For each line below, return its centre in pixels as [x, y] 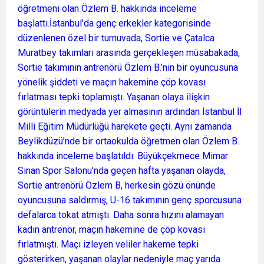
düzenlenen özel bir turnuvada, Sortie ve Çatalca [116, 38]
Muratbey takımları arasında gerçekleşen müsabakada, [129, 52]
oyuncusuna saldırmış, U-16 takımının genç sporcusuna [130, 200]
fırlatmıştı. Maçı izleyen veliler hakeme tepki [108, 244]
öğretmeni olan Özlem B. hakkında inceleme [107, 8]
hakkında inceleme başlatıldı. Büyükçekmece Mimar [123, 156]
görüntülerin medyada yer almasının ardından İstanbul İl [130, 111]
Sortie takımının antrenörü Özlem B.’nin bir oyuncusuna [128, 67]
